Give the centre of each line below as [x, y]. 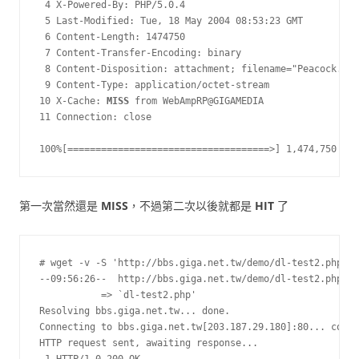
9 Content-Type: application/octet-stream [154, 85]
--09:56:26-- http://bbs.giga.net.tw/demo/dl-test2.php [191, 279]
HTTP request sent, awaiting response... [149, 343]
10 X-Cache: [73, 101]
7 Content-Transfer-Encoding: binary [140, 53]
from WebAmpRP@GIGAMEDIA [196, 101]
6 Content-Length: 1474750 [112, 37]
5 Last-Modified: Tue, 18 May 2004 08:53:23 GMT [171, 21]
